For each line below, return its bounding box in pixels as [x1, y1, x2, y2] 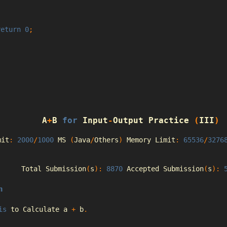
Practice [148, 115, 189, 125]
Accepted [126, 165, 159, 173]
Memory [126, 136, 151, 144]
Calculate [23, 205, 59, 213]
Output [112, 115, 143, 125]
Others [94, 136, 119, 144]
